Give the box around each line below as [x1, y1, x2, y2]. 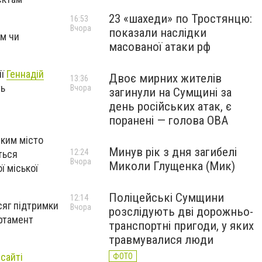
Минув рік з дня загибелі [109, 145, 237, 159]
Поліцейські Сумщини [109, 191, 224, 205]
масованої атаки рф [109, 40, 211, 54]
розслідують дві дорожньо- [109, 205, 253, 219]
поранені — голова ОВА [109, 113, 228, 127]
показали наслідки [109, 26, 206, 40]
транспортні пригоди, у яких [109, 219, 254, 233]
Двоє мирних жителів [109, 71, 222, 85]
